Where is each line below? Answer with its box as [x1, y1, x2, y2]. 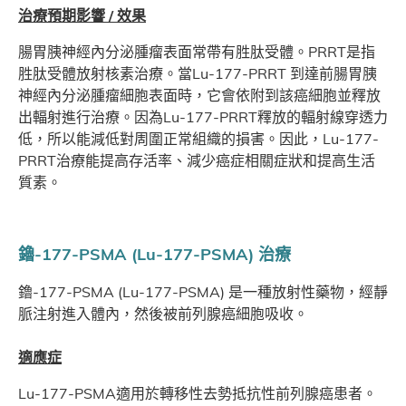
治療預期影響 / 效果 [18, 6, 146, 25]
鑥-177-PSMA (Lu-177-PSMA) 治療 [18, 244, 291, 266]
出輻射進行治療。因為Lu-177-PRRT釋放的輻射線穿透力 [18, 108, 388, 127]
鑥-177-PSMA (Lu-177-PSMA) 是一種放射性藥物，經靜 [18, 283, 388, 302]
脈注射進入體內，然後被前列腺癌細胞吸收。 [18, 304, 308, 324]
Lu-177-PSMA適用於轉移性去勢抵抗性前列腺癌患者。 [18, 384, 377, 403]
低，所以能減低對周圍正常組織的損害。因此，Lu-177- [18, 130, 379, 149]
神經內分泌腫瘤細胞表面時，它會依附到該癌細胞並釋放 [18, 86, 381, 105]
